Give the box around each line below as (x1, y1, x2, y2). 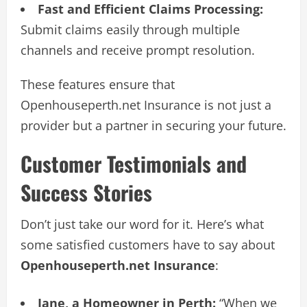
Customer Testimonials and (21, 147, 247, 179)
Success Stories (21, 176, 152, 208)
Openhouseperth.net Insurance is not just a (21, 96, 271, 113)
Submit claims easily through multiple (21, 21, 240, 38)
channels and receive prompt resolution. (21, 41, 255, 58)
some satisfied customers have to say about (21, 236, 275, 253)
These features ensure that (21, 75, 175, 93)
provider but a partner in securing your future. (21, 116, 286, 134)
